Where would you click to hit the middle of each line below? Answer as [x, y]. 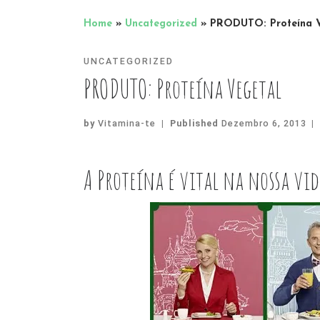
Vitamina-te [127, 123]
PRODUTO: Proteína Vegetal [182, 88]
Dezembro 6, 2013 [264, 123]
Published [195, 123]
